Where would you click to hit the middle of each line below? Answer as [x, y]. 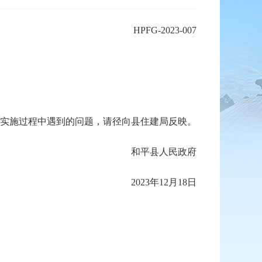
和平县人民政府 [163, 152]
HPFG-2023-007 [165, 30]
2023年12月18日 [164, 182]
